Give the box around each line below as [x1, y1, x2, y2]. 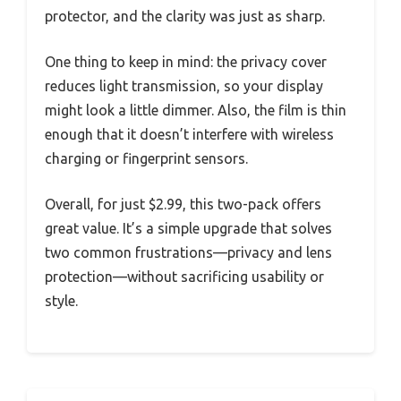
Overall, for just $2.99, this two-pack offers [45, 196, 321, 213]
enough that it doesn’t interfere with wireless [45, 126, 334, 143]
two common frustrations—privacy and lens [45, 244, 332, 261]
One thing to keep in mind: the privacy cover [45, 54, 327, 71]
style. [45, 293, 78, 310]
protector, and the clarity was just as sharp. [45, 8, 325, 25]
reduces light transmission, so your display [45, 78, 323, 95]
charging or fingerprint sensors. [45, 150, 248, 167]
